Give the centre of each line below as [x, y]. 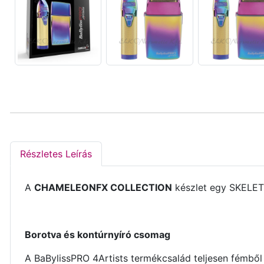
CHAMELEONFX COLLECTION [103, 188]
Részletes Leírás [56, 154]
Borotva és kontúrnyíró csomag [98, 235]
